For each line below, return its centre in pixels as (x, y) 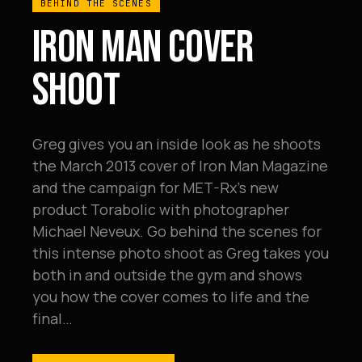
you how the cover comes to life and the (171, 297)
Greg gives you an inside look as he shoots (177, 144)
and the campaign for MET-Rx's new (156, 187)
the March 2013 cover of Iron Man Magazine (180, 166)
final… (53, 318)
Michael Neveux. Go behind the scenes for (177, 231)
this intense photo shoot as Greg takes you (181, 253)
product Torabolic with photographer (161, 209)
